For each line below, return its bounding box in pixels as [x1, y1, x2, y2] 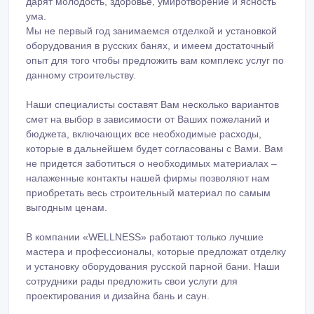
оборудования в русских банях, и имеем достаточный [26, 40, 274, 52]
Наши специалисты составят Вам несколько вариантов [26, 99, 279, 111]
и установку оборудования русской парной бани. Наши [26, 261, 280, 273]
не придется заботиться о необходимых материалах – [26, 158, 277, 170]
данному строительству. [26, 69, 136, 81]
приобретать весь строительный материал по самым [26, 187, 271, 199]
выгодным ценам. [26, 202, 107, 214]
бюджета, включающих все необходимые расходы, [26, 128, 261, 140]
